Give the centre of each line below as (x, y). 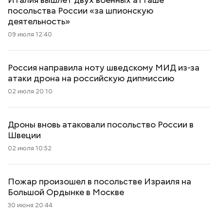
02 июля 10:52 (30, 148)
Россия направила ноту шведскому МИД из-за (104, 67)
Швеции (24, 135)
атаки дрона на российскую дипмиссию (91, 78)
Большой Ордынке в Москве (66, 192)
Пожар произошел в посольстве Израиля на (100, 181)
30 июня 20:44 (30, 205)
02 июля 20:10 (30, 91)
